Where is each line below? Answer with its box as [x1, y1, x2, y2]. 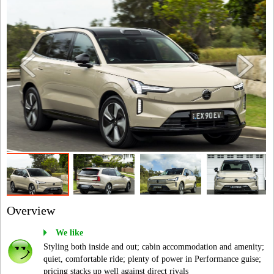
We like [56, 228, 83, 238]
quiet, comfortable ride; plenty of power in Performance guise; [43, 254, 261, 264]
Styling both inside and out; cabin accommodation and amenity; [43, 242, 264, 252]
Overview [7, 204, 55, 218]
